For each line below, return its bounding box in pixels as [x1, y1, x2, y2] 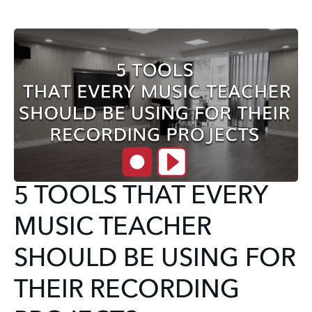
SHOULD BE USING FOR [14, 247, 296, 272]
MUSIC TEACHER [14, 215, 212, 241]
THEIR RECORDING [14, 278, 240, 304]
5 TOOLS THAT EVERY [14, 184, 267, 210]
